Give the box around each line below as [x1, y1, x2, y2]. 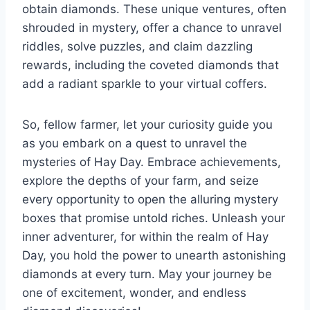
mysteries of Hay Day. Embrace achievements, [22, 154, 281, 169]
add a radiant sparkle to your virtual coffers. [22, 76, 267, 91]
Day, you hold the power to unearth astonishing [22, 248, 286, 262]
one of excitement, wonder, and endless [22, 285, 246, 300]
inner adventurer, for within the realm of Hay [22, 229, 268, 244]
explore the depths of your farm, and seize [22, 173, 259, 188]
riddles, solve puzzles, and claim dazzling [22, 39, 253, 53]
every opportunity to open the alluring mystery [22, 192, 278, 206]
